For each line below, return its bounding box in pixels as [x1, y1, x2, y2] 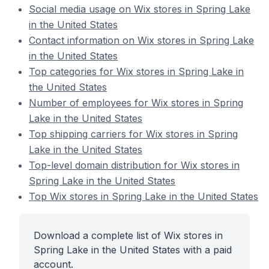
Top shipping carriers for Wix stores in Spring [29, 128, 238, 140]
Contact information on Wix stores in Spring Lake [29, 34, 254, 46]
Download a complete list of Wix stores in [34, 229, 223, 241]
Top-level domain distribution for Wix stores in [29, 159, 240, 171]
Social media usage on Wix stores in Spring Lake [29, 3, 250, 15]
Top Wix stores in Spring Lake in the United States [29, 190, 258, 202]
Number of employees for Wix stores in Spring [29, 97, 243, 109]
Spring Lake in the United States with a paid [34, 244, 232, 256]
